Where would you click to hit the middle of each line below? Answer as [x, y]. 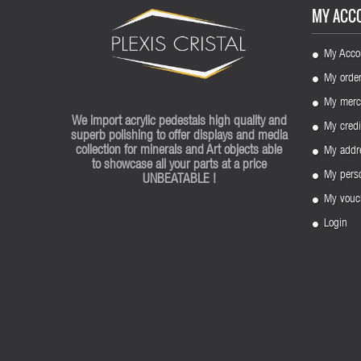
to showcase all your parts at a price [179, 166]
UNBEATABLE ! [179, 180]
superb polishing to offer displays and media [179, 137]
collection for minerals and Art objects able [179, 151]
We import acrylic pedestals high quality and [179, 122]
